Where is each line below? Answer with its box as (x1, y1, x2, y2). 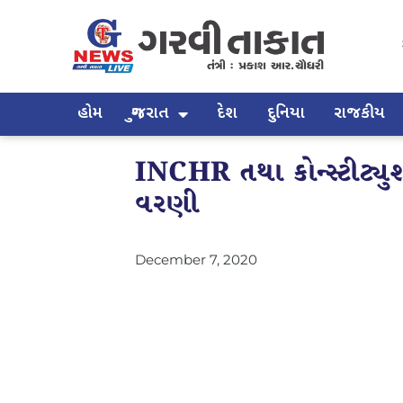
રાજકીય (333, 103, 385, 124)
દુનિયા (266, 103, 305, 124)
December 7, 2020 (135, 250, 257, 268)
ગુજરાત (131, 103, 170, 124)
